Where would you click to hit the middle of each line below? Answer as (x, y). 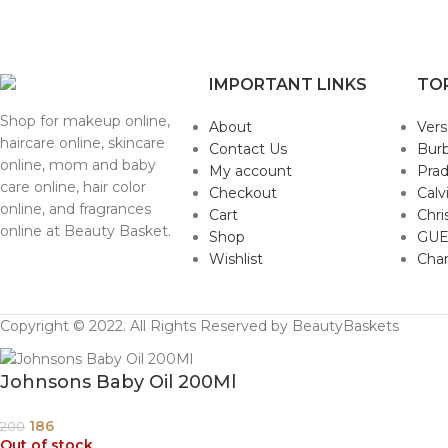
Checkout (242, 193)
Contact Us (247, 149)
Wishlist (235, 259)
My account (250, 171)
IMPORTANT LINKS (287, 84)
